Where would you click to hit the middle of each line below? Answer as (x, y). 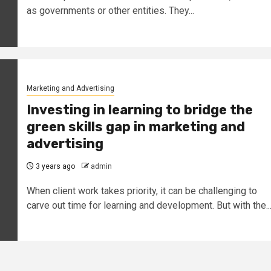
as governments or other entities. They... (110, 11)
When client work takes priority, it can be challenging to (142, 191)
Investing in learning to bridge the (139, 110)
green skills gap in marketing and (135, 127)
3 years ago (54, 167)
